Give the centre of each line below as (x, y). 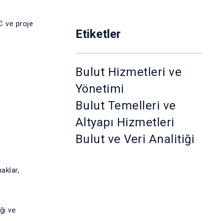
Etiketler (98, 34)
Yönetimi (100, 89)
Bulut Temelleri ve (126, 106)
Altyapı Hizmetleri (125, 122)
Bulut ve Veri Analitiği (135, 139)
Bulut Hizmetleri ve (129, 72)
